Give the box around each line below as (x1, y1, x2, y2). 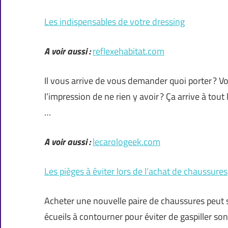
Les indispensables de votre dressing (44, 15, 185, 29)
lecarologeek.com (93, 135, 160, 149)
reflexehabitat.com (93, 44, 164, 59)
